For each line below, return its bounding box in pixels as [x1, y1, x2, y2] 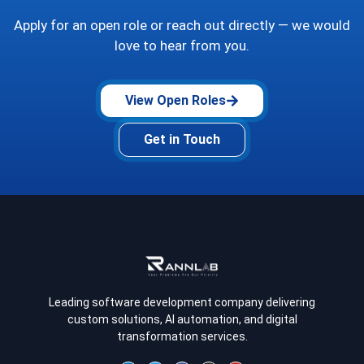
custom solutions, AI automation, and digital [67, 313, 297, 327]
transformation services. [116, 330, 248, 344]
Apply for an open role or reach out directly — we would [14, 17, 350, 34]
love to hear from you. [115, 37, 249, 54]
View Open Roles [125, 92, 226, 108]
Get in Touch [144, 131, 220, 147]
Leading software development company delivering [49, 296, 315, 310]
